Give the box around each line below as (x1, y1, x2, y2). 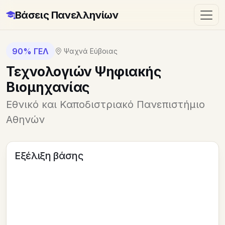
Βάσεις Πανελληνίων (15, 9, 119, 21)
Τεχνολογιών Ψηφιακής (6, 63, 162, 80)
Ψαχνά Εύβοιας (62, 47, 118, 56)
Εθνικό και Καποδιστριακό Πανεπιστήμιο (6, 98, 205, 111)
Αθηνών (6, 114, 45, 126)
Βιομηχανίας (6, 79, 90, 95)
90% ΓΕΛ (12, 46, 49, 56)
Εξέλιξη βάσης (15, 150, 83, 162)
